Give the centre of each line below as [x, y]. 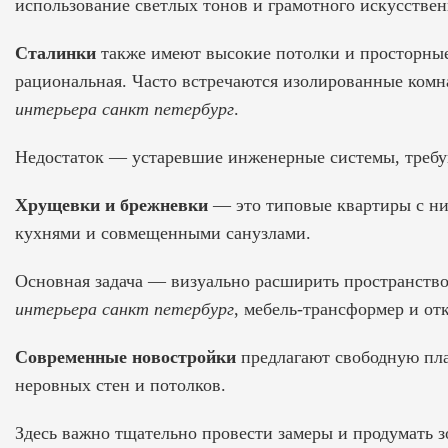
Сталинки [55, 52]
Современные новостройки [125, 356]
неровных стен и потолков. [120, 384]
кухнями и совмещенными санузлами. [163, 232]
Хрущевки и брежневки [111, 204]
